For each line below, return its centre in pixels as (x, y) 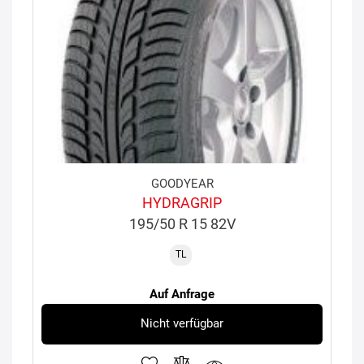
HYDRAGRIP (182, 202)
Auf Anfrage (182, 294)
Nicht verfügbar (182, 324)
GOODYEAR (182, 183)
